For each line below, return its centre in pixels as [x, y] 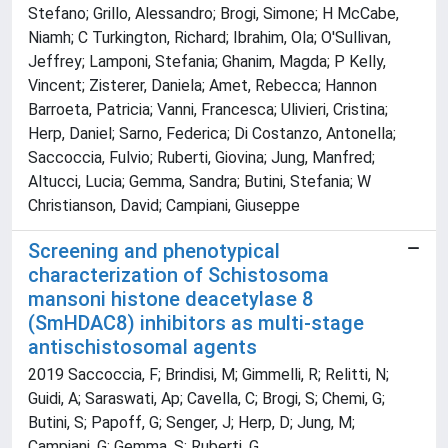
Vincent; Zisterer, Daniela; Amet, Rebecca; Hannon [202, 86]
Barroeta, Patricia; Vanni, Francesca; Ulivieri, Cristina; [208, 110]
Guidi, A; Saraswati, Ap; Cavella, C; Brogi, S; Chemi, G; [206, 399]
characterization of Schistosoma [178, 275]
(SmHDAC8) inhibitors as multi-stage [196, 323]
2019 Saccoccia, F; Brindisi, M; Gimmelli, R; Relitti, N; [208, 375]
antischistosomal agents [142, 347]
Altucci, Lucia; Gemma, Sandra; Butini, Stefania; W [199, 182]
